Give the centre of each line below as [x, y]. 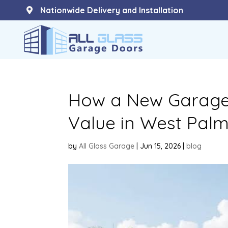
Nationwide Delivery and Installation [111, 10]
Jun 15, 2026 [161, 146]
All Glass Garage [107, 146]
